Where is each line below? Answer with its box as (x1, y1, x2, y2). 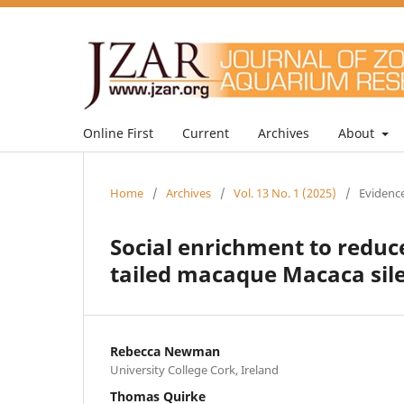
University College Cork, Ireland (110, 361, 279, 378)
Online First (83, 124, 153, 142)
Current (182, 124, 229, 142)
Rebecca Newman (110, 342, 220, 360)
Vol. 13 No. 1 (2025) (234, 184, 336, 201)
